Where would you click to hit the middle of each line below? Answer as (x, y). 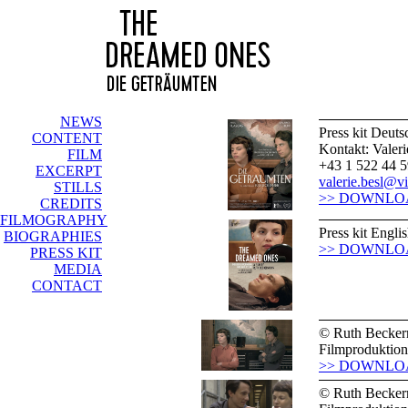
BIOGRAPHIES (53, 236)
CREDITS (71, 204)
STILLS (78, 187)
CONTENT (67, 138)
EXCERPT (69, 171)
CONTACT (67, 286)
